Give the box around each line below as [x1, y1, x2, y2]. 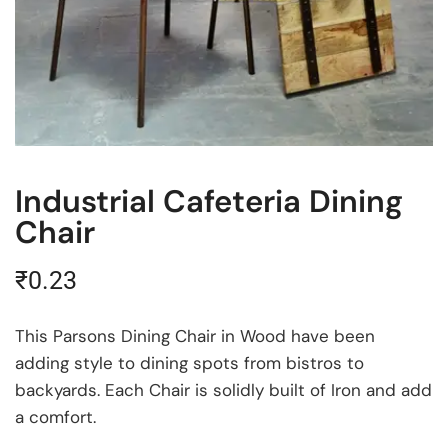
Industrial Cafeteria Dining [15, 181, 403, 223]
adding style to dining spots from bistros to [15, 352, 364, 375]
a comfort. [15, 406, 96, 429]
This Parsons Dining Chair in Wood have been [15, 325, 375, 348]
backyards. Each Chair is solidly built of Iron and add [15, 379, 432, 402]
